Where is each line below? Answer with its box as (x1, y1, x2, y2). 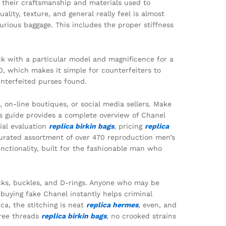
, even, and (138, 201, 177, 209)
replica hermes (86, 201, 138, 209)
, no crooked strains (106, 212, 176, 220)
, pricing (114, 122, 145, 131)
